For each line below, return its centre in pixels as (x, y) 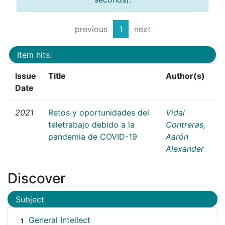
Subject (30, 199)
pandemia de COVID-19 (93, 136)
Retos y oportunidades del (99, 112)
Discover (37, 178)
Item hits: (34, 54)
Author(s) (185, 76)
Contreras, (186, 124)
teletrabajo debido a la (91, 124)
